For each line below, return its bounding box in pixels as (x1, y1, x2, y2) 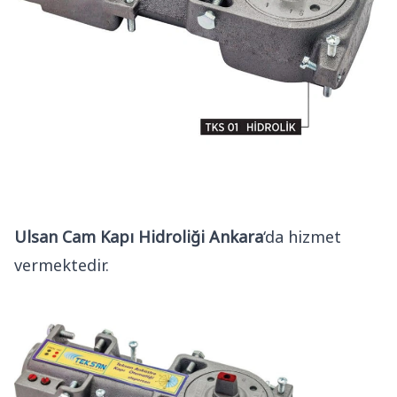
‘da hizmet (263, 226, 341, 247)
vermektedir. (14, 254, 109, 276)
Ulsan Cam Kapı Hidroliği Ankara (14, 226, 263, 247)
